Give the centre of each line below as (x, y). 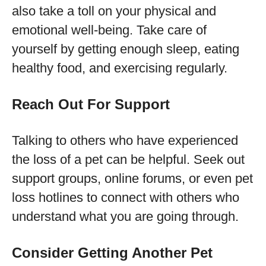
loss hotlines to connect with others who (126, 197)
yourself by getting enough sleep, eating (126, 49)
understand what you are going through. (125, 216)
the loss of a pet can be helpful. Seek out (128, 159)
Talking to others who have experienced (125, 140)
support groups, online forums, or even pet (132, 178)
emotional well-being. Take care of (109, 30)
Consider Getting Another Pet (112, 253)
